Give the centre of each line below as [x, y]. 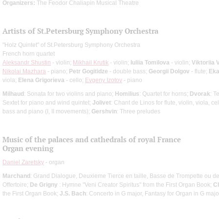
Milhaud [13, 94]
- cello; [75, 80]
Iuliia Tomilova [150, 62]
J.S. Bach [73, 193]
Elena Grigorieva [41, 80]
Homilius [127, 94]
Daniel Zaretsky [23, 162]
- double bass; [128, 71]
